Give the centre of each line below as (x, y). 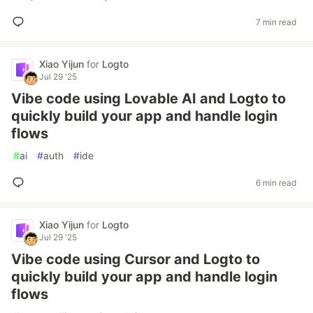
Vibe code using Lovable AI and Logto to (148, 99)
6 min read (276, 182)
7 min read (276, 22)
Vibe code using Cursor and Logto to (136, 259)
